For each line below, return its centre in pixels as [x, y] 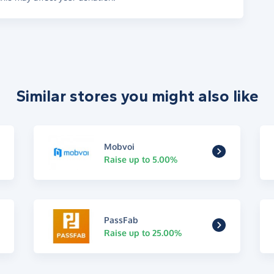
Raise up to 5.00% [141, 159]
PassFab [121, 220]
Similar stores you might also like [137, 97]
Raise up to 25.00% [143, 232]
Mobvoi [120, 146]
